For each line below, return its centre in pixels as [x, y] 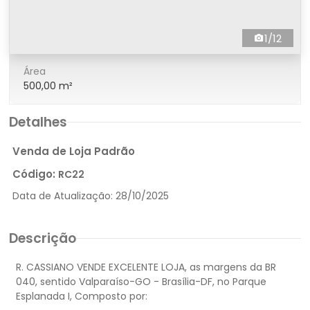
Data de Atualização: [64, 196]
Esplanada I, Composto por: [82, 296]
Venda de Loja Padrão [74, 151]
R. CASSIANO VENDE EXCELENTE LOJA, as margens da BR [146, 267]
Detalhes [38, 122]
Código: [35, 174]
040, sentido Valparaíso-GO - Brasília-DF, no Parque [141, 282]
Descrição [43, 238]
